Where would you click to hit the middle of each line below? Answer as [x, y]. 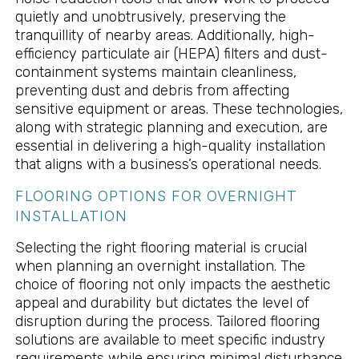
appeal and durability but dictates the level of [162, 303]
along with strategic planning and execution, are [171, 128]
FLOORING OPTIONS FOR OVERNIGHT [156, 196]
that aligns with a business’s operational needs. [168, 165]
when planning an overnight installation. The [160, 266]
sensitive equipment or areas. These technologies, [179, 109]
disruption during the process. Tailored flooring [167, 321]
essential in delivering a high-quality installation [170, 146]
